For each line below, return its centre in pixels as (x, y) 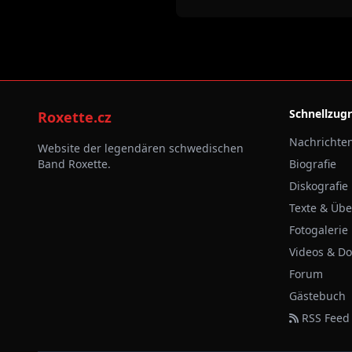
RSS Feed (324, 317)
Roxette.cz (75, 117)
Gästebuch (317, 295)
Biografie (313, 163)
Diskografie (319, 185)
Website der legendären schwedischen (141, 148)
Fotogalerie (319, 229)
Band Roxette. (74, 163)
